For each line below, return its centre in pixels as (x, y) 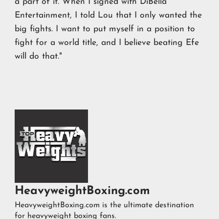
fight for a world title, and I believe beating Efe (107, 43)
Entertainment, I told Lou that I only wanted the (108, 16)
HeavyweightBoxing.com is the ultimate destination (104, 205)
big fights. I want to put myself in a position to (105, 29)
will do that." (38, 57)
